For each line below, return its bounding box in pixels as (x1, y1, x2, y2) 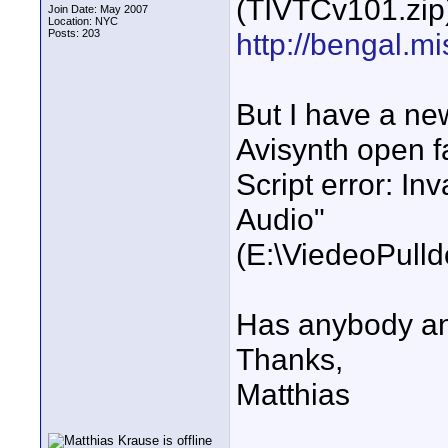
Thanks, (236, 342, 343, 376)
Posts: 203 (48, 27, 100, 39)
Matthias (236, 377, 350, 411)
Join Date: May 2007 (48, 3, 148, 15)
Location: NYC (48, 15, 118, 27)
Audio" (236, 202, 325, 236)
